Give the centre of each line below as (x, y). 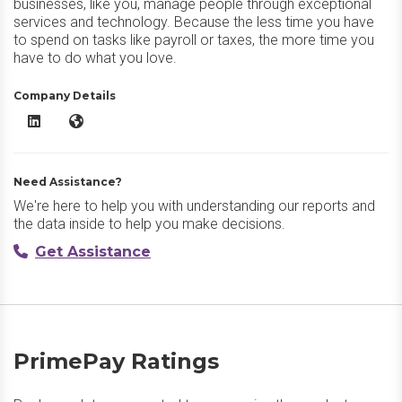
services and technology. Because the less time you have (194, 22)
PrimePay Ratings (116, 361)
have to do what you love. (95, 58)
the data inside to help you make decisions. (149, 224)
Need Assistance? (68, 182)
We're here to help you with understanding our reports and (194, 206)
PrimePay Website (119, 121)
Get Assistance (93, 252)
